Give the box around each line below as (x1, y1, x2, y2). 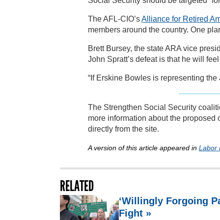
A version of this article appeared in (88, 143, 199, 152)
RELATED (60, 177, 94, 195)
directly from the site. (88, 124, 159, 133)
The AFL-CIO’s (88, 14, 141, 23)
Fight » (119, 207, 151, 219)
